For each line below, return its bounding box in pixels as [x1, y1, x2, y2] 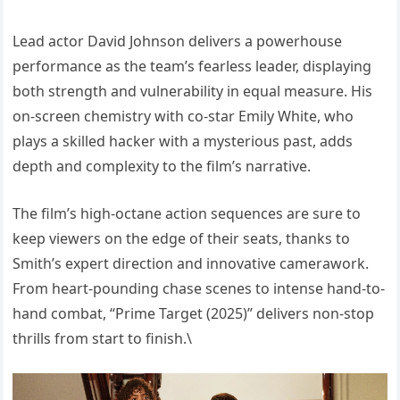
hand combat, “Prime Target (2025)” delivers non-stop [12, 304, 375, 324]
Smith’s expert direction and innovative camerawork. [12, 254, 370, 274]
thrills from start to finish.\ [12, 329, 193, 349]
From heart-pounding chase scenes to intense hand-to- [12, 279, 386, 299]
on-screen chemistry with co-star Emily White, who [12, 106, 354, 127]
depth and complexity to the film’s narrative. [12, 156, 312, 177]
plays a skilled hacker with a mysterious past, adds [12, 131, 354, 152]
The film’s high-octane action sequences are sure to [12, 204, 362, 224]
